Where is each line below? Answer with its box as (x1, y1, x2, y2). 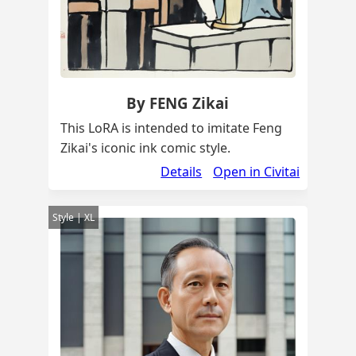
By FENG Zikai (126, 93, 230, 114)
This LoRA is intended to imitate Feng (60, 119, 282, 137)
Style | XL (52, 211, 95, 225)
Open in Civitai (213, 163, 300, 181)
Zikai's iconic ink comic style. (60, 139, 230, 157)
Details (161, 163, 203, 181)
